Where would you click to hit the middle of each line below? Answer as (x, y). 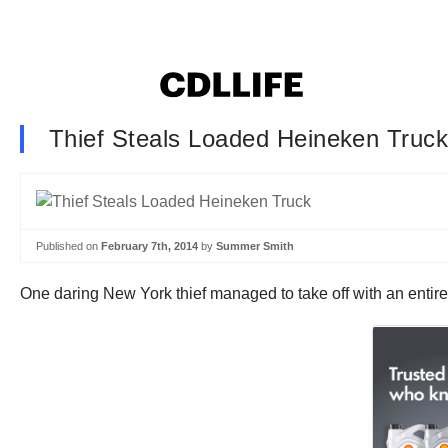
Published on (68, 245)
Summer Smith (255, 245)
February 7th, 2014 (149, 245)
